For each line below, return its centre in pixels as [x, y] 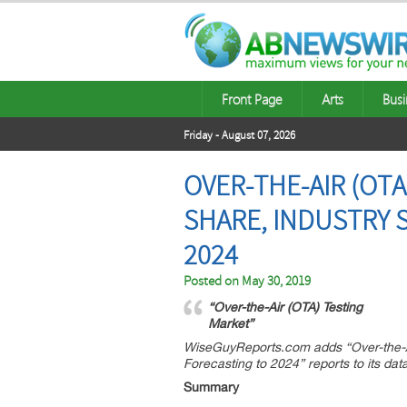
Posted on [213, 281]
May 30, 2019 [276, 281]
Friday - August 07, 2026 [239, 135]
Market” [231, 323]
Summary [211, 387]
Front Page [252, 99]
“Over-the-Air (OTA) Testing [285, 307]
